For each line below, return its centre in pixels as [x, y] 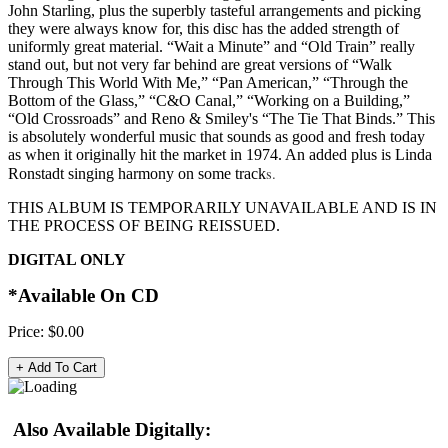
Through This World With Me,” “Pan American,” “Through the [208, 82]
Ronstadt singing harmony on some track [137, 173]
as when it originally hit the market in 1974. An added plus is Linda [220, 154]
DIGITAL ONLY [67, 259]
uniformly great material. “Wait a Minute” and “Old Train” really [211, 46]
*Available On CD [83, 295]
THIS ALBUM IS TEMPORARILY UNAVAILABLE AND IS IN [222, 207]
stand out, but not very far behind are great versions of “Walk [200, 64]
